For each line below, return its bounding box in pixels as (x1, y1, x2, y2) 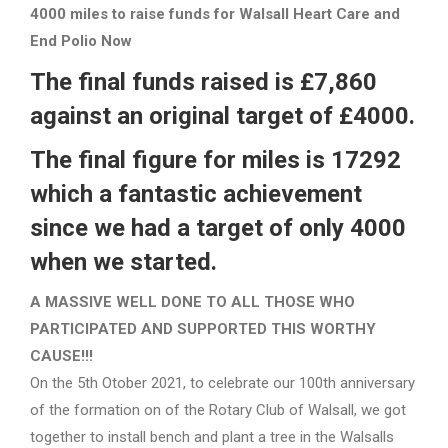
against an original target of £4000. (30, 102, 415, 130)
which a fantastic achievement (30, 180, 362, 208)
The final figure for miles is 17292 (30, 146, 401, 174)
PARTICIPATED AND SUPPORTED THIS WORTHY (30, 320, 376, 338)
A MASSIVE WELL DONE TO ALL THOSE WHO (30, 293, 355, 311)
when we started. (30, 248, 217, 276)
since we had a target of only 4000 (30, 214, 406, 242)
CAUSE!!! (30, 347, 93, 365)
